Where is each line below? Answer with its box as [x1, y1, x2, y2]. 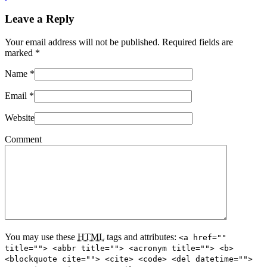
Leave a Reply [5, 13, 74, 26]
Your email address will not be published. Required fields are [5, 36, 233, 47]
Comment [5, 133, 42, 144]
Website [5, 112, 35, 123]
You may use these [5, 231, 77, 242]
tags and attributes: [104, 231, 179, 242]
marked [5, 47, 35, 58]
